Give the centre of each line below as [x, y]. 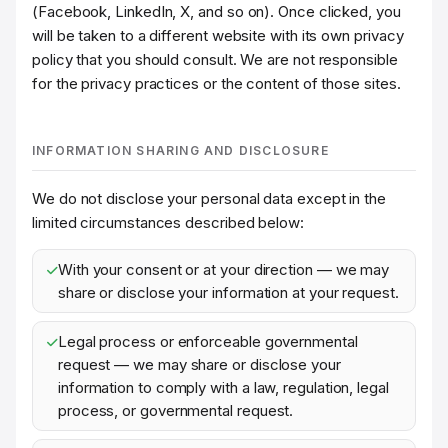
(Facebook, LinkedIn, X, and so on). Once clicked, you [216, 11]
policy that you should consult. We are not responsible [215, 59]
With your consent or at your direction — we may [223, 269]
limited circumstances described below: [168, 222]
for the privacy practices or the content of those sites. [216, 83]
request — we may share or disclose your [199, 364]
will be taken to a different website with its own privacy [218, 35]
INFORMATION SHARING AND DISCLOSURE [180, 150]
